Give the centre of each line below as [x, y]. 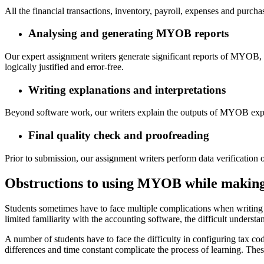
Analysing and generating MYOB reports [128, 34]
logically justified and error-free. [64, 67]
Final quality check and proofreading [119, 136]
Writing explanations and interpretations [127, 90]
